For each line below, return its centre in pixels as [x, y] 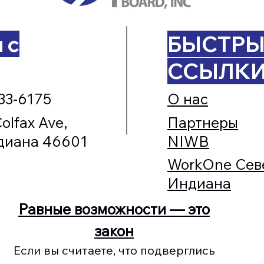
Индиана [199, 183]
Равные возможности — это [114, 209]
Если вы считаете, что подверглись [114, 250]
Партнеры [203, 122]
